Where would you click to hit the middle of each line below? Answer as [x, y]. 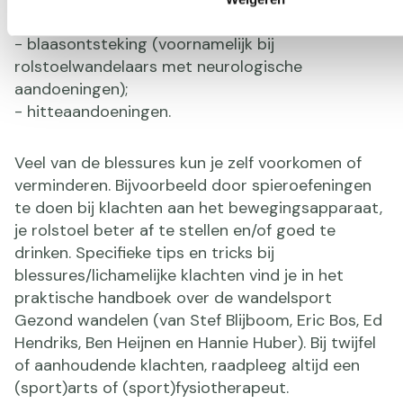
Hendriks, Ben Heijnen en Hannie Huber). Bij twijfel [195, 342]
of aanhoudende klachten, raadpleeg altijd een [187, 365]
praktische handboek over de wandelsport [173, 297]
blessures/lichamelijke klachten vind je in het [179, 275]
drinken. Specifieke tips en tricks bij [144, 252]
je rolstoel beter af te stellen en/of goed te [175, 230]
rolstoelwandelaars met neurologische [158, 66]
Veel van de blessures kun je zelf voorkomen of [188, 162]
